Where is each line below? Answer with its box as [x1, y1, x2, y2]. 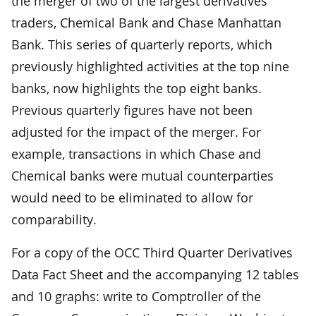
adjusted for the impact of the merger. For [11, 123, 261, 140]
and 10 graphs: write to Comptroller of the [11, 287, 261, 305]
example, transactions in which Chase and [11, 145, 261, 162]
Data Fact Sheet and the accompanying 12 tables [11, 265, 299, 283]
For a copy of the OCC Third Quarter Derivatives [11, 243, 293, 261]
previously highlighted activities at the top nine [11, 57, 289, 75]
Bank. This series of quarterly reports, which [11, 35, 272, 53]
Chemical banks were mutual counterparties [11, 166, 274, 184]
